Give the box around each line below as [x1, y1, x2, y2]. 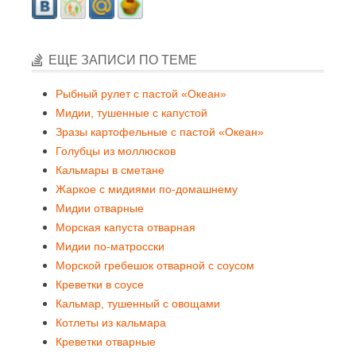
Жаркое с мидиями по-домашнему [56, 183, 238, 195]
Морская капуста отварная [56, 221, 195, 234]
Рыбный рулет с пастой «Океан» [56, 87, 226, 100]
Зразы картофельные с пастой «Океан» [56, 126, 264, 138]
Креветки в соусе [56, 278, 144, 291]
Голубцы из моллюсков [56, 145, 176, 157]
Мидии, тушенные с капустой [56, 106, 207, 119]
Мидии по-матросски [56, 240, 164, 253]
